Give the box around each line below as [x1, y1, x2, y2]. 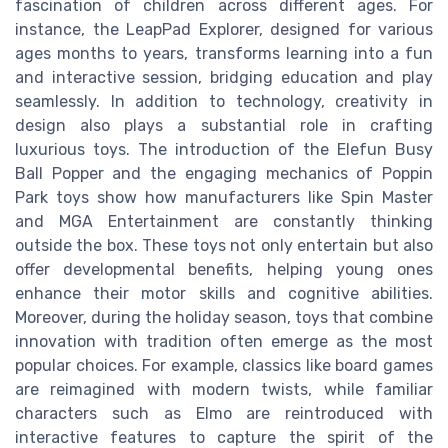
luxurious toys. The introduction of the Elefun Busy [15, 140, 433, 160]
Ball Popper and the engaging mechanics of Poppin [15, 164, 433, 184]
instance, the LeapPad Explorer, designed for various [15, 20, 433, 40]
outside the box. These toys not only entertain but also [15, 236, 433, 256]
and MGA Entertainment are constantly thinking [15, 212, 433, 232]
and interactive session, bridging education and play [15, 68, 433, 88]
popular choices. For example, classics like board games [15, 356, 433, 376]
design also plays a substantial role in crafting [15, 116, 433, 136]
